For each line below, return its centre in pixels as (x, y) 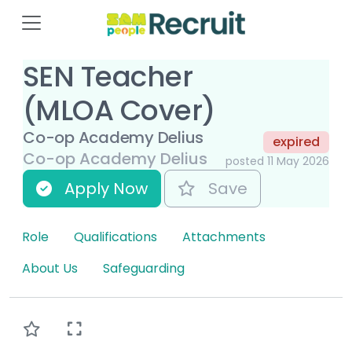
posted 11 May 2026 (277, 161)
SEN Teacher (108, 76)
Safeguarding (144, 268)
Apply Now (106, 188)
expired (296, 141)
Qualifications (115, 236)
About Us (50, 268)
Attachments (224, 236)
